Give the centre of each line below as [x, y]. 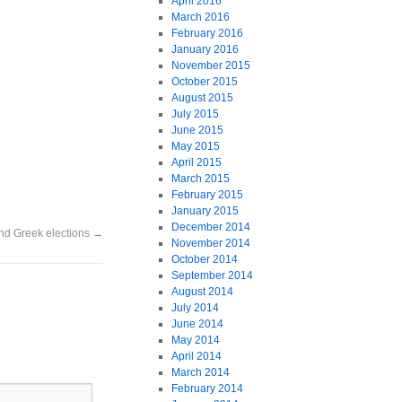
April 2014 [196, 356]
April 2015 [196, 162]
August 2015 [202, 98]
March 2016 [200, 17]
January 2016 [205, 49]
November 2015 [210, 66]
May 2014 [195, 340]
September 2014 [212, 275]
